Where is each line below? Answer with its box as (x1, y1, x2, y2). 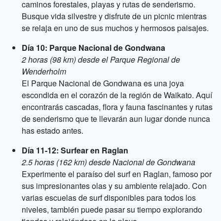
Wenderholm (22, 66, 66, 77)
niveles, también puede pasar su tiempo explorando (22, 204, 202, 215)
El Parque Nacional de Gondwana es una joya (22, 77, 184, 89)
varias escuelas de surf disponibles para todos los (22, 192, 196, 203)
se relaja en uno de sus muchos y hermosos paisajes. (22, 22, 209, 34)
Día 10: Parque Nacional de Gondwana (22, 42, 165, 53)
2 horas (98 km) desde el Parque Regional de (22, 54, 180, 65)
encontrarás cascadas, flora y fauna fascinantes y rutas (22, 101, 213, 112)
